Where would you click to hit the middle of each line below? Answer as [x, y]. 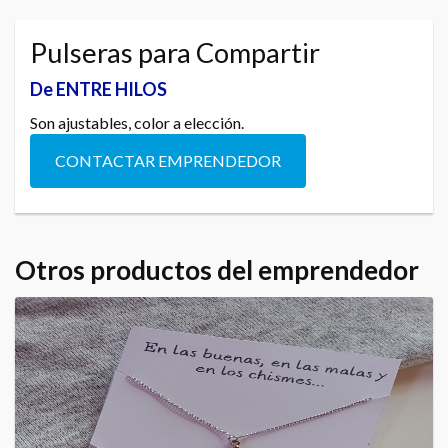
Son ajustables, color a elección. [137, 122]
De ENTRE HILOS [98, 88]
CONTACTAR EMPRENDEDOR [168, 160]
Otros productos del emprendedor [217, 269]
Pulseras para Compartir [175, 52]
